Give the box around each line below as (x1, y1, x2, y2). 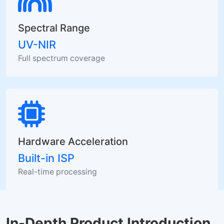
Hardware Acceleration (18, 135, 128, 147)
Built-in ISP (18, 151, 74, 164)
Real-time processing (18, 166, 97, 176)
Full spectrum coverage (18, 53, 105, 63)
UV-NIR (18, 37, 56, 51)
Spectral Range (18, 21, 90, 34)
